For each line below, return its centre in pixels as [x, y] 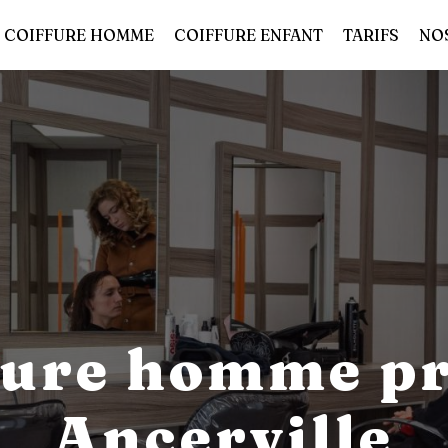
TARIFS [371, 35]
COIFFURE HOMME [79, 35]
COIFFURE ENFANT [248, 35]
